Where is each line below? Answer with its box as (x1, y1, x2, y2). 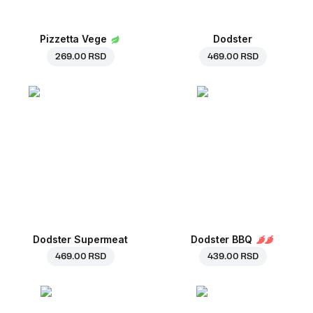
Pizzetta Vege (40, 33, 107, 45)
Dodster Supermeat (33, 233, 128, 245)
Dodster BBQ (191, 233, 252, 245)
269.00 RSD (54, 51, 106, 61)
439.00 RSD (207, 251, 259, 261)
